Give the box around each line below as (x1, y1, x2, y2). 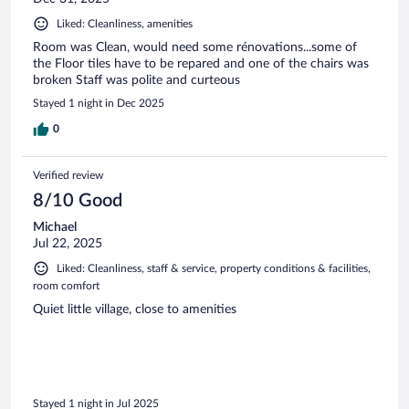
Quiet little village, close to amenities (33, 302, 236, 316)
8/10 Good (33, 191, 122, 210)
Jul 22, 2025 (33, 236, 102, 250)
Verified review (33, 169, 103, 181)
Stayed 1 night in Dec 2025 (33, 97, 164, 109)
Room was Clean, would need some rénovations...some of (33, 40, 357, 54)
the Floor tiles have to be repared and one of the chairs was (33, 57, 369, 70)
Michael (33, 220, 77, 234)
